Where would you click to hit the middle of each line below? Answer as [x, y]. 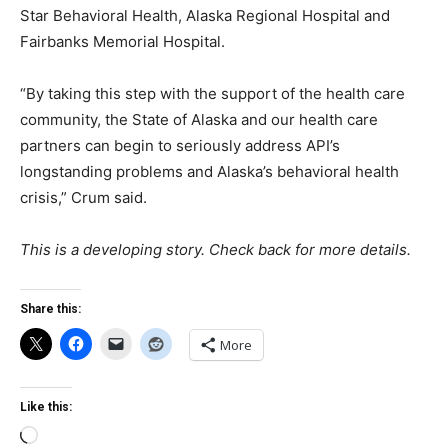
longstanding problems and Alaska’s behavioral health [209, 171]
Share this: [50, 309]
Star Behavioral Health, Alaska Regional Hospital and [205, 15]
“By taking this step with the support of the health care [212, 93]
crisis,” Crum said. [83, 197]
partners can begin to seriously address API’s [180, 145]
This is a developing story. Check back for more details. [215, 249]
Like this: [46, 407]
